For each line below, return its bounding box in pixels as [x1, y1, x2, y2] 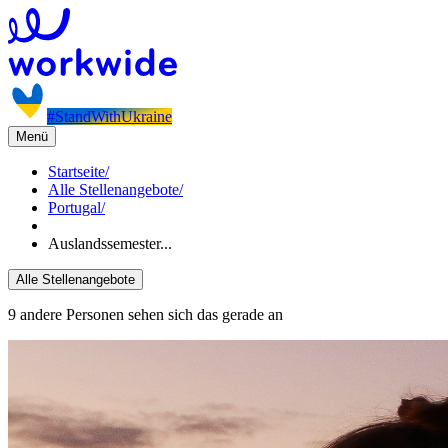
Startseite [48, 163, 105, 180]
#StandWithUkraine [47, 108, 172, 125]
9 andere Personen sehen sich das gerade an [8, 306, 283, 323]
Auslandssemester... [48, 235, 172, 252]
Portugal [48, 199, 101, 216]
